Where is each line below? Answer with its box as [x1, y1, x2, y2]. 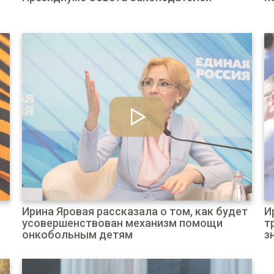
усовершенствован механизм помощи [21, 217, 223, 229]
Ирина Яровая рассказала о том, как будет [21, 205, 248, 218]
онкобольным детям [21, 228, 133, 241]
